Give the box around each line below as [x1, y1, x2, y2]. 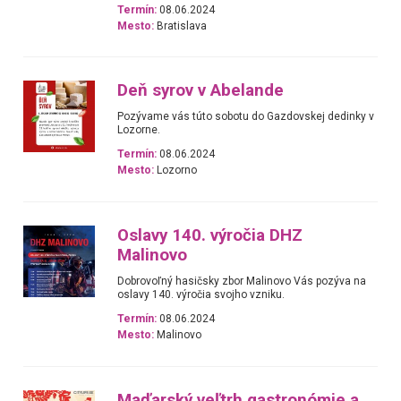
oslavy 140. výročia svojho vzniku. [117, 287, 286, 301]
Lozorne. [117, 124, 161, 137]
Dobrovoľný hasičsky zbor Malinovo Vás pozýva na [117, 274, 367, 287]
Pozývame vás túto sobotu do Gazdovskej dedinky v [117, 110, 375, 124]
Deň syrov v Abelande [117, 81, 285, 101]
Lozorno [154, 164, 198, 177]
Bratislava [154, 19, 208, 32]
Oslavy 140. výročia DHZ [117, 225, 303, 245]
